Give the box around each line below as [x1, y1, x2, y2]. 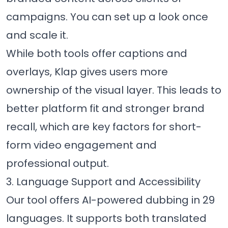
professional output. [6, 156, 109, 171]
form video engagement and [6, 138, 157, 153]
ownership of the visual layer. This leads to [6, 83, 221, 98]
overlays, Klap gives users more [6, 65, 168, 79]
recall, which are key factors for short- [6, 120, 202, 134]
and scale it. [6, 28, 68, 43]
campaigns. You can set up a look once [6, 10, 208, 24]
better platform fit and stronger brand [6, 101, 205, 116]
